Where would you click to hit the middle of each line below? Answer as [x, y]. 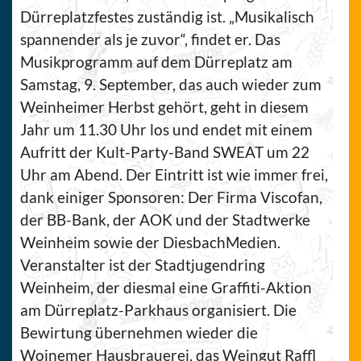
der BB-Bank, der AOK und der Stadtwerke [165, 220]
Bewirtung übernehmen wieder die [139, 332]
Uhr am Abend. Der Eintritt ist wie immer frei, [174, 174]
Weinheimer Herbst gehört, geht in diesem [164, 107]
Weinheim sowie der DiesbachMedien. [150, 242]
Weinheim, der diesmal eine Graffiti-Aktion [166, 287]
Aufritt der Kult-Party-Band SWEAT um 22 [165, 152]
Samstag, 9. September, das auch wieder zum [171, 84]
